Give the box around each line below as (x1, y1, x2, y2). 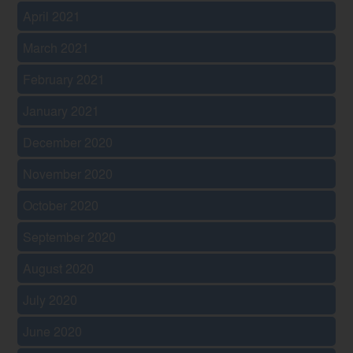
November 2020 (23, 164, 113, 183)
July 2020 (23, 290, 78, 309)
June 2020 (23, 321, 83, 340)
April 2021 (23, 6, 81, 25)
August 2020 (23, 258, 95, 277)
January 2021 (23, 101, 100, 120)
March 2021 (23, 38, 90, 57)
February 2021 (23, 69, 106, 88)
